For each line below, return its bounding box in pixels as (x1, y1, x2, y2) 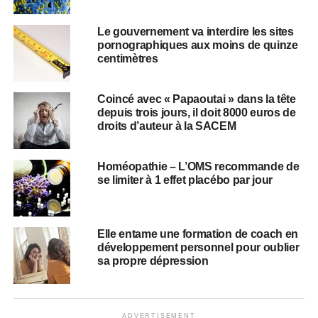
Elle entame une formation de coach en (97, 228, 299, 240)
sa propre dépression (97, 255, 209, 267)
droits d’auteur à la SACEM (97, 120, 236, 132)
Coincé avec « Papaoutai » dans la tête (97, 93, 296, 105)
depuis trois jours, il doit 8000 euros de (97, 106, 296, 119)
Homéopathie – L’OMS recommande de (97, 160, 300, 172)
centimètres (97, 53, 158, 65)
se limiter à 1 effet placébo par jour (97, 174, 273, 186)
